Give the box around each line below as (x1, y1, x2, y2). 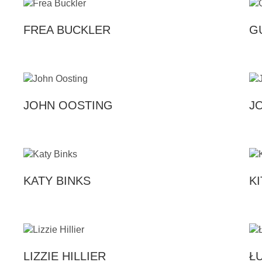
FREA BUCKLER (23, 23, 111, 37)
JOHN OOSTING (23, 99, 113, 112)
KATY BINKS (23, 174, 91, 187)
